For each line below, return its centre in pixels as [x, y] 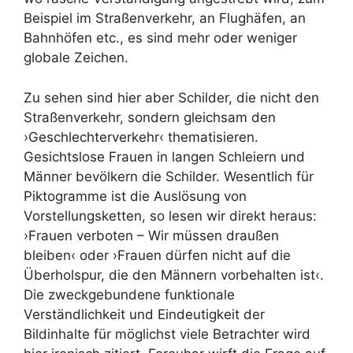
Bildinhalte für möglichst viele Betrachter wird [167, 334]
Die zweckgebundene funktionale [129, 294]
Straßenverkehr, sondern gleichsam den [150, 117]
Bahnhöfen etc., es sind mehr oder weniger [160, 38]
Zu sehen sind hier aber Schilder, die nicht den [171, 97]
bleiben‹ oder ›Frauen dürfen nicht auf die [157, 255]
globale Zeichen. [76, 58]
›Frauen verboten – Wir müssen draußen [151, 235]
